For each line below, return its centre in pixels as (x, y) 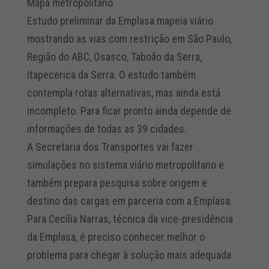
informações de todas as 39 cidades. (107, 128)
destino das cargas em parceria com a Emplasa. (129, 201)
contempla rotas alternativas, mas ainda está (123, 92)
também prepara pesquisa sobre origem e (117, 183)
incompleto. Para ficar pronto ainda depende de (129, 110)
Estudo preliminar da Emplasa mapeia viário (120, 20)
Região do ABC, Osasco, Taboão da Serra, (114, 56)
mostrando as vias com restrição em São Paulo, (129, 38)
